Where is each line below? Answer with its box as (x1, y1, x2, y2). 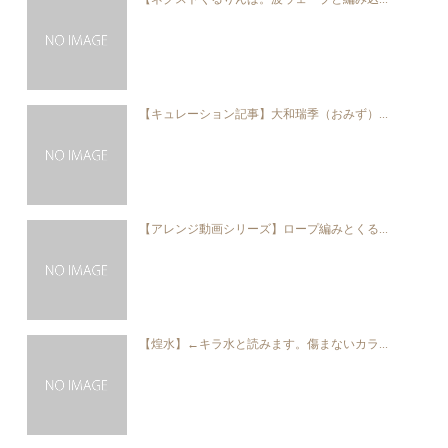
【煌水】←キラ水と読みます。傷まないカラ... (139, 337, 389, 351)
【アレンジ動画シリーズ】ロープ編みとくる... (139, 222, 389, 236)
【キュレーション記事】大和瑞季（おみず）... (139, 107, 389, 121)
